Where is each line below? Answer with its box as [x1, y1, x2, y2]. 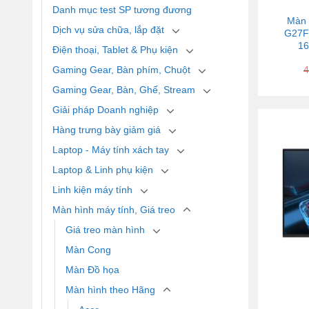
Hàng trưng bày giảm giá [52, 123, 161, 135]
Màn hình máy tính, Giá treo [52, 203, 175, 215]
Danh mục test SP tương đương [52, 3, 192, 15]
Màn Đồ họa [66, 263, 119, 275]
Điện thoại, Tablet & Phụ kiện [52, 43, 178, 55]
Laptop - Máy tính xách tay [52, 143, 169, 155]
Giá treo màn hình [66, 223, 145, 235]
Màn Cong [66, 243, 111, 255]
